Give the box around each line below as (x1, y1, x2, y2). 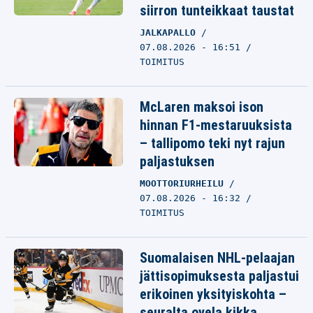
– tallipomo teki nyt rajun (140, 135, 285, 152)
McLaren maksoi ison (140, 99, 263, 115)
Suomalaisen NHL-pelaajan (140, 249, 295, 266)
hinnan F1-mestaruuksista (140, 117, 292, 133)
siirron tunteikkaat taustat (140, 2, 294, 19)
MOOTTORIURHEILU (140, 178, 229, 189)
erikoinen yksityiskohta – (140, 286, 286, 303)
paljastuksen (140, 153, 214, 170)
